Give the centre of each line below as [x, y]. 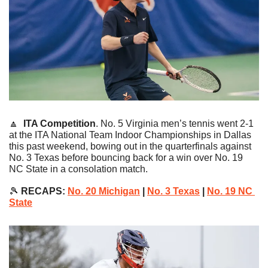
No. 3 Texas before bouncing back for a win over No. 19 [126, 158]
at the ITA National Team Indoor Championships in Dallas [130, 135]
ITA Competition [60, 124]
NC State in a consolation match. [78, 169]
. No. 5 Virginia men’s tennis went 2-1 [175, 124]
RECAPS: [43, 191]
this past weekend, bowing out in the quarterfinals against [130, 147]
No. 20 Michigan [104, 191]
